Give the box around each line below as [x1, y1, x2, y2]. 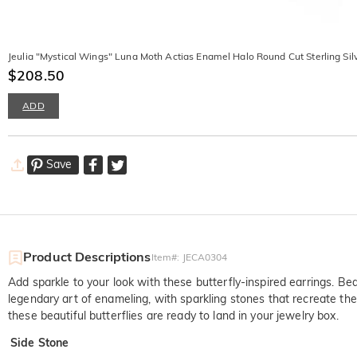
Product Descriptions [23, 249, 151, 265]
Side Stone [10, 335, 69, 351]
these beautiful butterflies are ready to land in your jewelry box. [8, 308, 339, 324]
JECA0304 [182, 251, 228, 264]
